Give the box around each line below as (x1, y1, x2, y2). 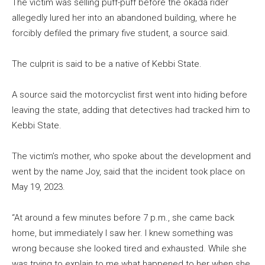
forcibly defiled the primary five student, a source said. (12, 28, 230, 39)
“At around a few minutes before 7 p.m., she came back (12, 212, 234, 224)
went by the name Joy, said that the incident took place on (12, 166, 245, 177)
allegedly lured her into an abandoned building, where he (12, 12, 237, 24)
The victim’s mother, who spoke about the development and (12, 151, 251, 162)
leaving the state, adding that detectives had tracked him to (12, 105, 250, 116)
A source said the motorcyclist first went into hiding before (12, 89, 247, 101)
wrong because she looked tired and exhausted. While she (12, 243, 247, 254)
